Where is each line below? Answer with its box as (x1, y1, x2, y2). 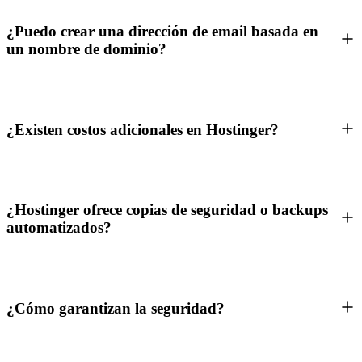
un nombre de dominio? (6, 40, 166, 58)
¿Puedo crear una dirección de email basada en (6, 23, 318, 40)
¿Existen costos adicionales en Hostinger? (6, 120, 279, 138)
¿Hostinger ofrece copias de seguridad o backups (6, 201, 328, 219)
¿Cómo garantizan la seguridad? (6, 299, 225, 317)
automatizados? (6, 219, 112, 237)
